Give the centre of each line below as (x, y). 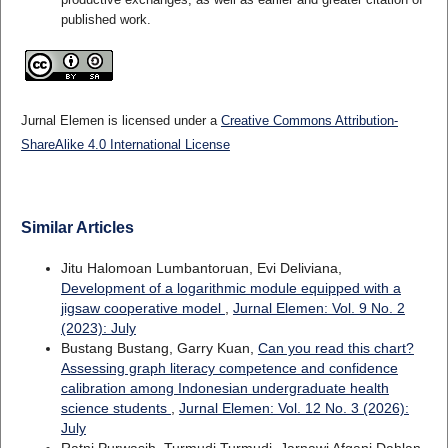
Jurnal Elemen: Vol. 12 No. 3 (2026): (293, 407)
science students (115, 407)
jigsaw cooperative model (142, 307)
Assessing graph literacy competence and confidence (229, 367)
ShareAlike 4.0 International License (125, 144)
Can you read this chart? (335, 347)
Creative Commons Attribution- (309, 120)
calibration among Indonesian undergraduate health (224, 387)
